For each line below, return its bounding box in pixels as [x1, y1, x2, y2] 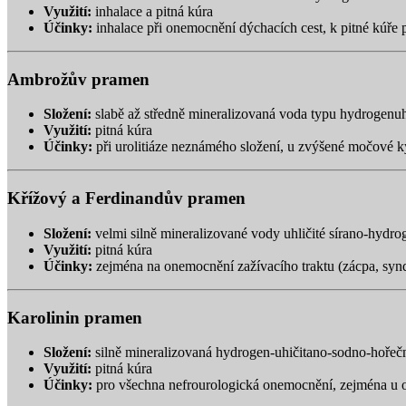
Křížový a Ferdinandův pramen [7, 188, 246, 208]
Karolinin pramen [7, 307, 142, 327]
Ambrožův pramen [7, 69, 150, 89]
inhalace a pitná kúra [92, 3, 213, 19]
